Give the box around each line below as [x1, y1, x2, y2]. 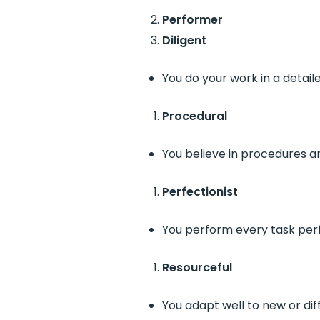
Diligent [161, 32, 206, 49]
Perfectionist [161, 184, 238, 200]
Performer [161, 11, 223, 28]
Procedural [161, 108, 227, 124]
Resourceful [161, 259, 232, 276]
